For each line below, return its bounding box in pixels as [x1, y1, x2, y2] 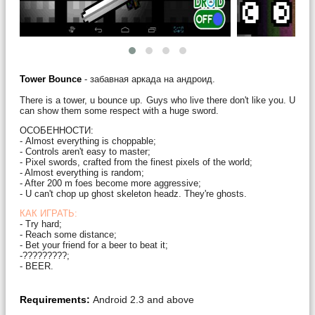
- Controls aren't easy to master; [20, 146, 150, 157]
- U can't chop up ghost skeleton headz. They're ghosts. [20, 188, 247, 199]
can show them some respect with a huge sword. [20, 105, 219, 116]
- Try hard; [20, 218, 62, 229]
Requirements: [20, 293, 90, 305]
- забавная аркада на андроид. [82, 73, 215, 84]
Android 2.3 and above [93, 293, 194, 305]
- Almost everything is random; [20, 167, 144, 178]
